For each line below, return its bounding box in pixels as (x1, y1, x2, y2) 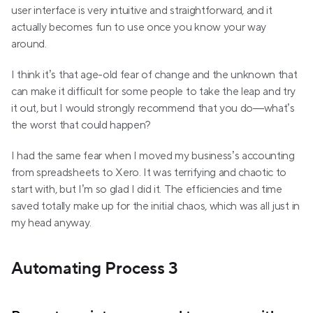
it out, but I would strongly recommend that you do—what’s (11, 101, 295, 116)
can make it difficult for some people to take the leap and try (11, 85, 296, 99)
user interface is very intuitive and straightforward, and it (11, 3, 272, 18)
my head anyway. (11, 216, 92, 231)
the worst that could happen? (11, 118, 152, 133)
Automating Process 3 (11, 258, 179, 280)
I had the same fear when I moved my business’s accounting (11, 149, 295, 163)
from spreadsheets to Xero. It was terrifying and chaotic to (11, 166, 287, 180)
